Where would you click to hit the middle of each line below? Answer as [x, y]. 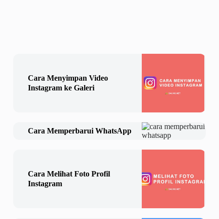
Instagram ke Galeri [61, 88]
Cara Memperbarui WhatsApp [79, 131]
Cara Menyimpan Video [68, 78]
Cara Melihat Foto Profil [69, 174]
